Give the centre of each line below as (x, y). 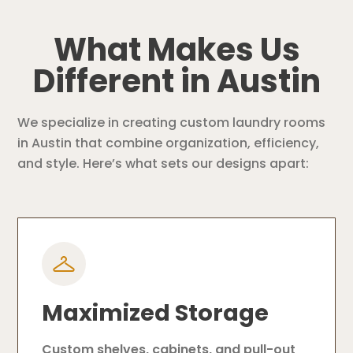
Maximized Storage (156, 313)
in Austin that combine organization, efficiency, (169, 143)
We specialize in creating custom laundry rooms (172, 123)
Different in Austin (176, 82)
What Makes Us (176, 50)
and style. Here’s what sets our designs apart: (163, 164)
